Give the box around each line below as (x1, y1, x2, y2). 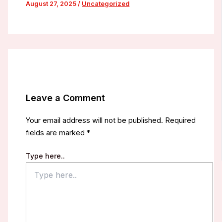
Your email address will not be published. (26, 115, 164, 125)
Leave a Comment (26, 92, 106, 104)
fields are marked (26, 128, 87, 137)
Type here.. (26, 151, 65, 160)
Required (165, 115, 196, 125)
